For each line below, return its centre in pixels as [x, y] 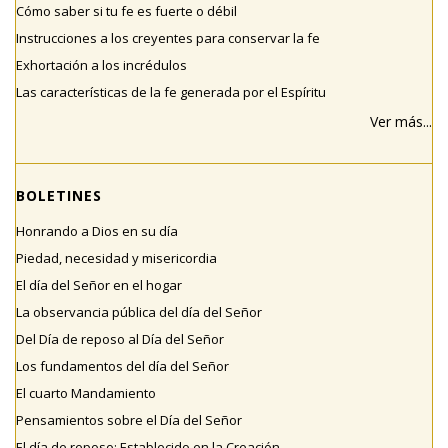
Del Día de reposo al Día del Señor [120, 339]
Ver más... [401, 122]
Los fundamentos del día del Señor [122, 366]
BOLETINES [59, 196]
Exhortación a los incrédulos [101, 65]
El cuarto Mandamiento [86, 393]
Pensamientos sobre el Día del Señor [129, 420]
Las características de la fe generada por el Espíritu [171, 92]
